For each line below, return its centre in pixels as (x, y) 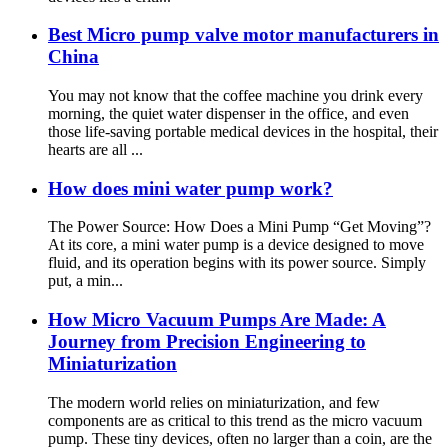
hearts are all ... (95, 149)
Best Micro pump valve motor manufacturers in (243, 35)
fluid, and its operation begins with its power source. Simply (237, 263)
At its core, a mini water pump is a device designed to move (236, 245)
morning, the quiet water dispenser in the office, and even (228, 113)
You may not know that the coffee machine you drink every (235, 95)
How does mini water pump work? (190, 188)
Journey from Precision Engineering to (207, 342)
